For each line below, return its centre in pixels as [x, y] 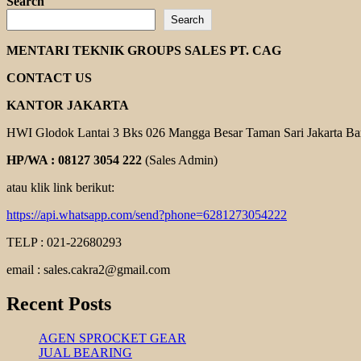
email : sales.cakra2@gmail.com [88, 269]
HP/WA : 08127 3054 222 [74, 160]
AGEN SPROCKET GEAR [112, 338]
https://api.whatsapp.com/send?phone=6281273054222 [147, 214]
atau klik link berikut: [60, 187]
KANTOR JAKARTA [68, 105]
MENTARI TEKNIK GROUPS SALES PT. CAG [144, 50]
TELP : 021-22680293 [64, 242]
